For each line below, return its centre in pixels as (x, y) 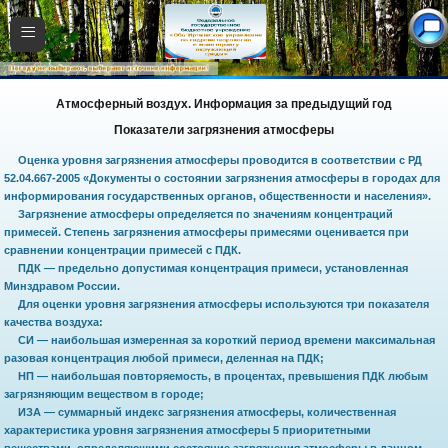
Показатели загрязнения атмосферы (224, 130)
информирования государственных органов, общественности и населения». (218, 195)
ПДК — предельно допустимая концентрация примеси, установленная (212, 267)
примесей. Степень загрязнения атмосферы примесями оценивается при (207, 231)
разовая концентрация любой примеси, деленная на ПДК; (164, 357)
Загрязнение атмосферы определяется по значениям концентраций (205, 213)
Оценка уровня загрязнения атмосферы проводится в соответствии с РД (219, 159)
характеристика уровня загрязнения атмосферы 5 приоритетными (188, 429)
